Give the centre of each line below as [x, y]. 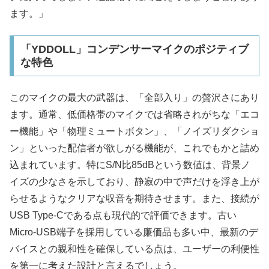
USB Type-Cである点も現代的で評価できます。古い [123, 216]
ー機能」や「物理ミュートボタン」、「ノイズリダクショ [134, 131]
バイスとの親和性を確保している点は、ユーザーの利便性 [134, 249]
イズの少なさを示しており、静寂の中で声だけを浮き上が [134, 182]
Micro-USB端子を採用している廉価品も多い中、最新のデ [134, 232]
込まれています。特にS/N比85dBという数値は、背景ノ [130, 165]
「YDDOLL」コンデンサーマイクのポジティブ [134, 49]
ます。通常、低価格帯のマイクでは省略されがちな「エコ [134, 115]
